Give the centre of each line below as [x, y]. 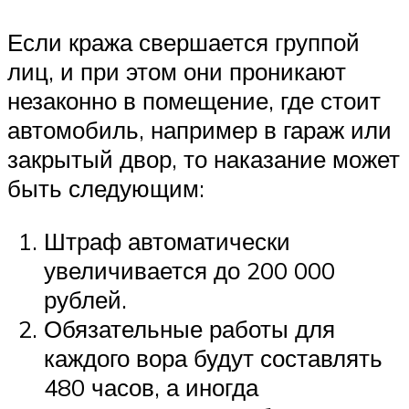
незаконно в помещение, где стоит [194, 101]
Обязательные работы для [189, 328]
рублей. [85, 299]
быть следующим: [106, 189]
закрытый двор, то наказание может [204, 159]
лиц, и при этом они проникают [177, 72]
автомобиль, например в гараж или [199, 130]
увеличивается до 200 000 [189, 270]
